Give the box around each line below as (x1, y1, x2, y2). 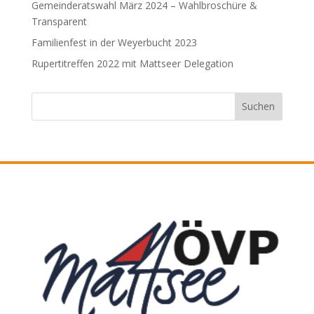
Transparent (31, 14, 87, 28)
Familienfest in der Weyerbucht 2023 (31, 35, 197, 49)
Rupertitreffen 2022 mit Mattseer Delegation (31, 56, 233, 70)
